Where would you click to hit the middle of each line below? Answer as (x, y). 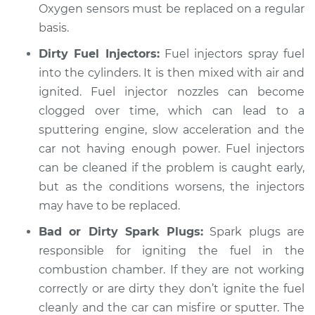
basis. (54, 28)
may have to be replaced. (109, 206)
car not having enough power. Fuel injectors (172, 149)
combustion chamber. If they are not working (172, 270)
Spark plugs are (254, 232)
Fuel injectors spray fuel (232, 54)
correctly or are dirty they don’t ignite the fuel (172, 289)
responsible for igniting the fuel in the (172, 251)
